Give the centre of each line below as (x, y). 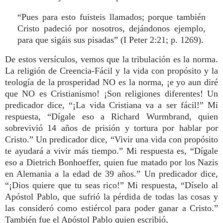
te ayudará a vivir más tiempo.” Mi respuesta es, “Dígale (111, 151)
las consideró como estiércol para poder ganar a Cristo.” (111, 208)
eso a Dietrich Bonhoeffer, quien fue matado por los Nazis (111, 162)
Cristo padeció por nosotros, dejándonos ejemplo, (111, 28)
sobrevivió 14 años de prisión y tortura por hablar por (111, 128)
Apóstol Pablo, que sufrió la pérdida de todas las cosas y (111, 197)
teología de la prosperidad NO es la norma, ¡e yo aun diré (111, 82)
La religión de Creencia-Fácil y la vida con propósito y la (111, 71)
